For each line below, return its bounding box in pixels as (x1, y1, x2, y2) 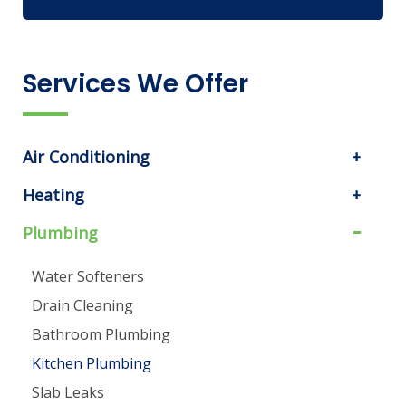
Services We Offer (23, 65, 248, 101)
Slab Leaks (32, 382, 104, 402)
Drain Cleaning (32, 295, 133, 315)
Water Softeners (32, 266, 144, 286)
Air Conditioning (23, 145, 150, 168)
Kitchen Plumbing (32, 353, 151, 373)
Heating (23, 183, 84, 206)
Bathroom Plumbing (32, 324, 170, 344)
